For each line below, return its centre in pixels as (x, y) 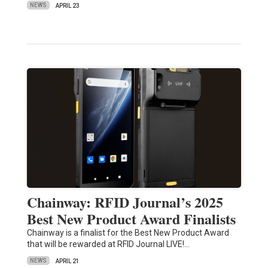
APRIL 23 (67, 5)
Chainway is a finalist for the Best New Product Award (128, 232)
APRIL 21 (67, 261)
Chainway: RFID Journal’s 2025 (125, 202)
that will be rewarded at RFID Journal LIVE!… (108, 244)
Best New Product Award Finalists (131, 218)
